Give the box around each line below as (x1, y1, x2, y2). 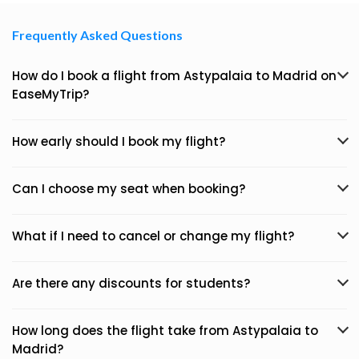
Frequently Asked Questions (12, 27, 183, 42)
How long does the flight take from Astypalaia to (12, 322, 318, 339)
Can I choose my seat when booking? (12, 180, 245, 197)
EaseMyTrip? (12, 86, 89, 103)
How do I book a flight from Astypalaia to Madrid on (12, 67, 337, 84)
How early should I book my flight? (12, 133, 225, 150)
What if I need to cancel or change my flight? (12, 228, 294, 244)
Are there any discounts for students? (12, 275, 250, 292)
